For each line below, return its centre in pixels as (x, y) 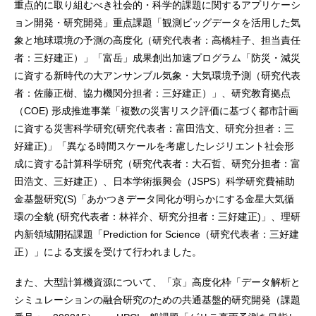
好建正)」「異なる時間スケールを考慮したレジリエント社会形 (154, 146)
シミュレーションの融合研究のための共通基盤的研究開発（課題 (157, 299)
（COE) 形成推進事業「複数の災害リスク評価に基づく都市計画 (156, 110)
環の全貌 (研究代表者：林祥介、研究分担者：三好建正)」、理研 (157, 216)
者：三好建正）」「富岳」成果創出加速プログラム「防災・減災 (157, 57)
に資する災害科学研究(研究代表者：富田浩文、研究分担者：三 (154, 128)
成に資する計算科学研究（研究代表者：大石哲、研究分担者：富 (157, 163)
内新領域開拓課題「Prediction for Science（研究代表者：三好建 (157, 234)
